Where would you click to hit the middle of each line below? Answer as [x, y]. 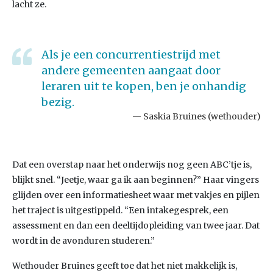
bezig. [58, 102]
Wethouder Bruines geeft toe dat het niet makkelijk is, [125, 266]
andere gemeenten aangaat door [131, 70]
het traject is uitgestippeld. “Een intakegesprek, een [120, 210]
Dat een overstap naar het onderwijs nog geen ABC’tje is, [132, 165]
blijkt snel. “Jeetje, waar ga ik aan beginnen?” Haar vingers [136, 180]
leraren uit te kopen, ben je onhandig [144, 86]
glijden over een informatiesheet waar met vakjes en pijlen [136, 195]
